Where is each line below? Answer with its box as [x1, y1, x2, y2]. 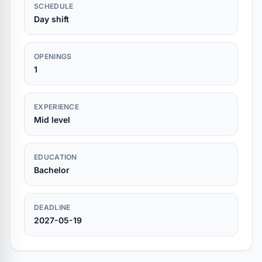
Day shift [34, 14, 69, 24]
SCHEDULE [34, 2, 74, 11]
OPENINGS [34, 52, 72, 61]
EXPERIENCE [34, 102, 79, 111]
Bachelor [34, 165, 70, 175]
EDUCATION [34, 153, 77, 161]
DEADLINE [34, 203, 71, 212]
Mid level [34, 115, 70, 125]
